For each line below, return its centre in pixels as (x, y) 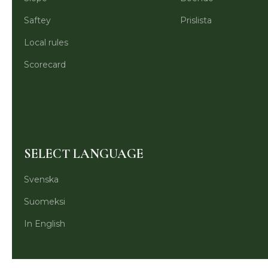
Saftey (37, 20)
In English (45, 224)
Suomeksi (45, 202)
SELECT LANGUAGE (84, 154)
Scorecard (45, 65)
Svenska (41, 179)
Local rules (46, 42)
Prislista (196, 20)
